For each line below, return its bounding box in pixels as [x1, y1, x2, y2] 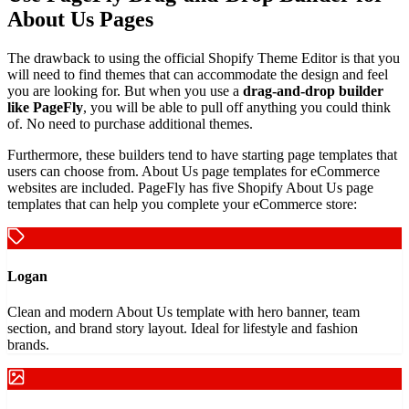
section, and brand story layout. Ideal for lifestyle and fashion [7, 320, 358, 337]
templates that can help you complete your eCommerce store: [7, 195, 357, 212]
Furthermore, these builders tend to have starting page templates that [7, 146, 397, 163]
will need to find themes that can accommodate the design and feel [7, 66, 388, 82]
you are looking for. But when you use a [7, 82, 243, 99]
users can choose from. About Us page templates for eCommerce [7, 163, 380, 179]
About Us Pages [7, 6, 153, 31]
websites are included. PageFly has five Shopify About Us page [7, 179, 373, 195]
